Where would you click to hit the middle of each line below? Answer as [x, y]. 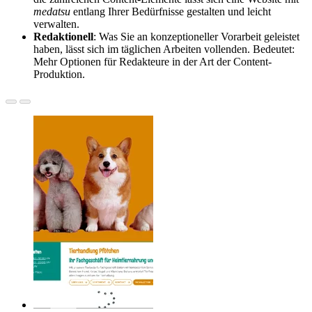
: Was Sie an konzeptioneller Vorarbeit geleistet [196, 37]
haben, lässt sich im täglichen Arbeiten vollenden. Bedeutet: [164, 49]
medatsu [53, 12]
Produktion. [59, 75]
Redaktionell [63, 37]
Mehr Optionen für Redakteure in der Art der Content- [153, 62]
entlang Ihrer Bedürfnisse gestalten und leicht [172, 12]
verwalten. [56, 24]
